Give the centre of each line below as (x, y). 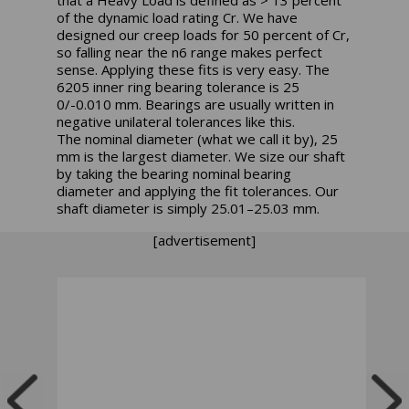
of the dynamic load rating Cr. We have (178, 18)
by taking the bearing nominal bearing (174, 174)
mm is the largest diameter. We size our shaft (201, 157)
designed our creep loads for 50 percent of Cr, (204, 35)
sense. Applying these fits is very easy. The (194, 70)
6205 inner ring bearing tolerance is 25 (178, 87)
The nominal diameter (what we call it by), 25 (198, 139)
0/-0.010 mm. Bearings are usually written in (196, 105)
